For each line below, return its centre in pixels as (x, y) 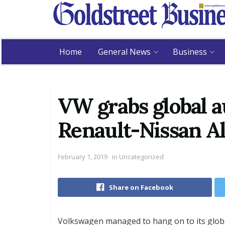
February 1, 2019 (83, 156)
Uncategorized (141, 156)
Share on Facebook (141, 187)
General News (124, 52)
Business (190, 52)
